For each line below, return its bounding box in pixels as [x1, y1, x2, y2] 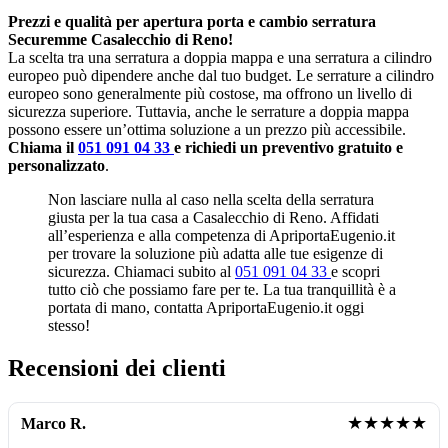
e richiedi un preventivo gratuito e [174, 139, 403, 156]
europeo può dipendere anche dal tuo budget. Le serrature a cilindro [8, 67, 434, 84]
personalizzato [8, 157, 105, 174]
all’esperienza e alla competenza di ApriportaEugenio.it [48, 227, 395, 244]
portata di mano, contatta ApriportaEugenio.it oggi [48, 299, 364, 316]
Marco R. [21, 414, 86, 432]
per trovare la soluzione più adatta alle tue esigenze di [48, 245, 383, 262]
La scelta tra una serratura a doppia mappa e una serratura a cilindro [8, 49, 432, 66]
